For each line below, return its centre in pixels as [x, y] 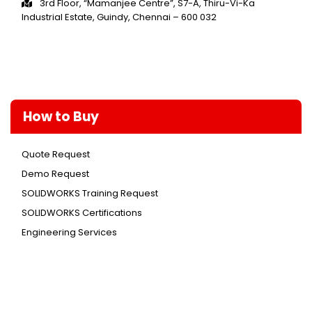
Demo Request [55, 173]
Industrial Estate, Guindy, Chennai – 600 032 [119, 17]
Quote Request [56, 154]
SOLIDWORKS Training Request [90, 193]
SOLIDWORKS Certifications [82, 212]
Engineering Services [69, 232]
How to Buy [61, 116]
